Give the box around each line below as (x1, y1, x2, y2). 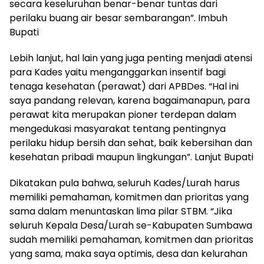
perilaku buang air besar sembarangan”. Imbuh (9, 11, 227, 25)
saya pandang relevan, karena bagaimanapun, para (9, 93, 250, 107)
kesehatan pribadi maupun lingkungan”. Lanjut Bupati (9, 150, 253, 164)
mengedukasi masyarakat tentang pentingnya (9, 121, 226, 136)
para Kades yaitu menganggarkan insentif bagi (9, 65, 226, 79)
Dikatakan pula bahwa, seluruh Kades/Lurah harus (9, 176, 240, 190)
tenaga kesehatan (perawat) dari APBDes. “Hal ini (9, 79, 239, 93)
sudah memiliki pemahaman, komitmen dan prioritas (9, 232, 253, 246)
